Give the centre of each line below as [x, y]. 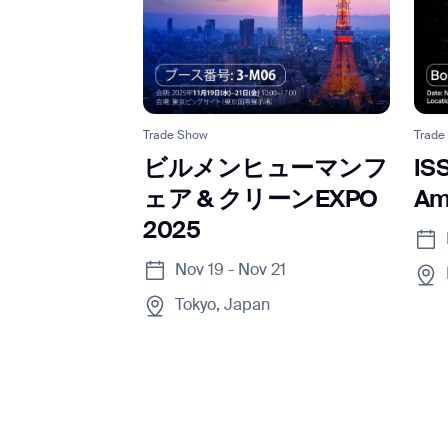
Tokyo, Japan [223, 305]
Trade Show [176, 135]
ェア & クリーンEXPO [260, 199]
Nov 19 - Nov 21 [231, 270]
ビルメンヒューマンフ [265, 168]
